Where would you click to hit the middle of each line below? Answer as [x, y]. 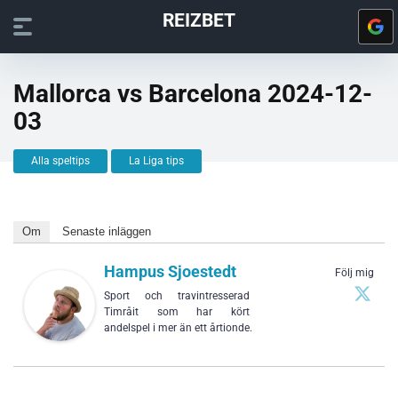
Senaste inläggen [107, 231]
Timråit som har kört [177, 312]
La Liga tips [156, 161]
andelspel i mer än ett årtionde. [178, 328]
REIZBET [199, 20]
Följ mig [354, 273]
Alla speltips [60, 161]
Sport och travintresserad [177, 296]
